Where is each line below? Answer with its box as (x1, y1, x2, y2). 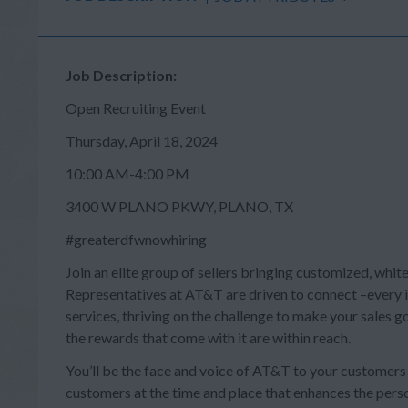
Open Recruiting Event (66, 99, 206, 117)
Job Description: (66, 66, 177, 84)
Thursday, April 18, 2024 (66, 132, 218, 149)
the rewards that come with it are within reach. (66, 329, 351, 346)
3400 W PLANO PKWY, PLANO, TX (66, 198, 293, 215)
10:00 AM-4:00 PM (66, 165, 189, 182)
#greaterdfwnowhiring (66, 230, 207, 248)
